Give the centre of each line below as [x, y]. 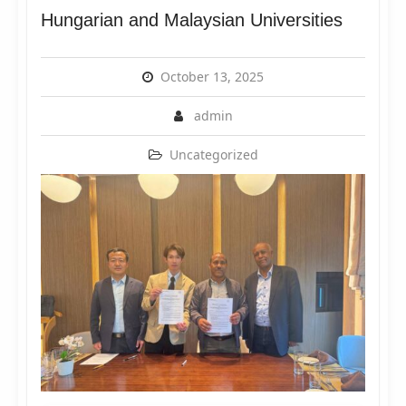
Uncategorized [213, 155]
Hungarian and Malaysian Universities [192, 20]
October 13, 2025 [212, 77]
